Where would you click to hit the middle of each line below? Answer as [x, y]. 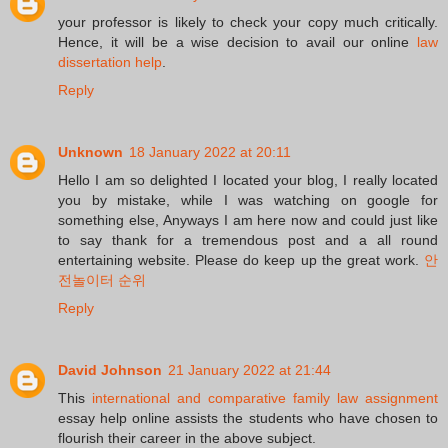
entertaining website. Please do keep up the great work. [241, 260]
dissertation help [110, 62]
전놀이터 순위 [102, 280]
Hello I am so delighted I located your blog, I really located [248, 180]
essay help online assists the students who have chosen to [248, 418]
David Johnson [110, 370]
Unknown [90, 152]
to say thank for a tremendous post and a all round [248, 240]
